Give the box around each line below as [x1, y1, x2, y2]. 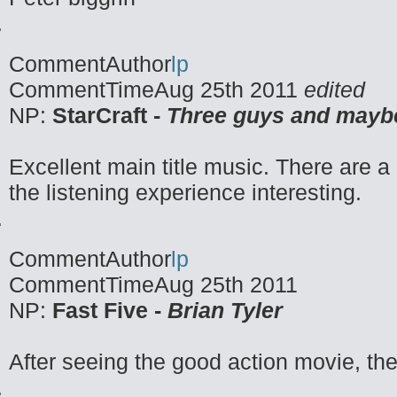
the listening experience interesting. [9, 180, 362, 205]
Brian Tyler [161, 298, 283, 323]
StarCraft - [52, 103, 167, 128]
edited [304, 77, 365, 102]
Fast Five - [52, 298, 161, 323]
